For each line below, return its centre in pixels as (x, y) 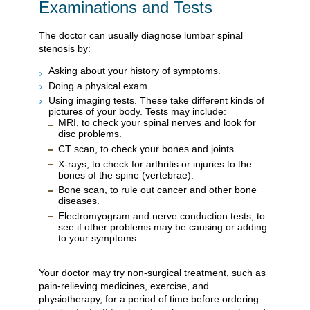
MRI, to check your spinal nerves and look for (157, 123)
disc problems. (90, 134)
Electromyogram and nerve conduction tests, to (162, 216)
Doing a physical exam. (99, 85)
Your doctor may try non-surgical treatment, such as (152, 273)
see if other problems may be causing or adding (163, 227)
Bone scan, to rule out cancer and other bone (157, 190)
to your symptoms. (99, 238)
